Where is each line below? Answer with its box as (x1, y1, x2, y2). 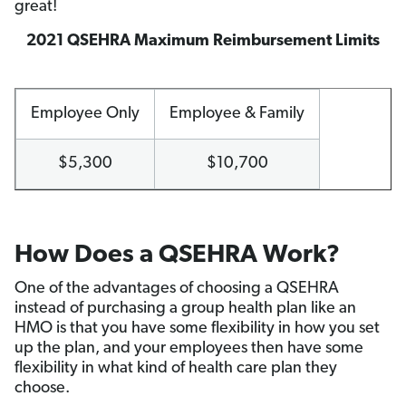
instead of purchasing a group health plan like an (14, 300, 356, 318)
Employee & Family (169, 105, 304, 123)
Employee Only (31, 105, 140, 123)
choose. (14, 380, 70, 398)
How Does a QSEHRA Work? (14, 243, 340, 269)
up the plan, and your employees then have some (14, 340, 363, 358)
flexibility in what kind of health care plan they (14, 360, 337, 378)
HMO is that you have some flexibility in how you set (14, 320, 380, 338)
